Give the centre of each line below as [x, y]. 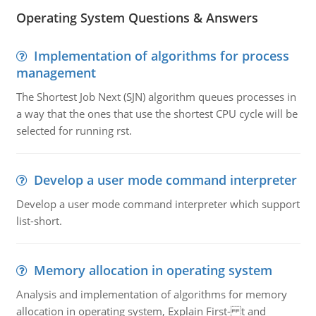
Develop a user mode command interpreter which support [158, 204]
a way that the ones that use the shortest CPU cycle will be [157, 114]
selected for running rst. [74, 130]
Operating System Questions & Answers [137, 18]
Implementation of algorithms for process [161, 56]
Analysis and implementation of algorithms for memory [151, 294]
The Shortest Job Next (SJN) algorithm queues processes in [156, 97]
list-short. [39, 221]
